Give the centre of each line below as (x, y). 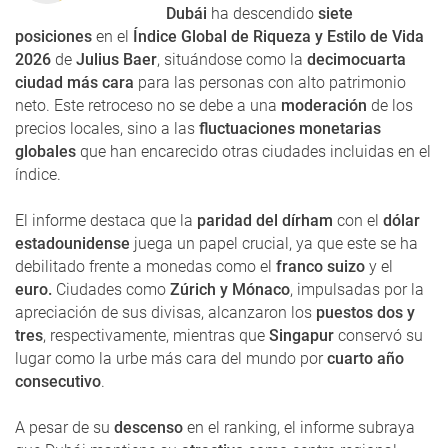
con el (358, 220)
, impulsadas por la (357, 289)
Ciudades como (111, 289)
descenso (148, 427)
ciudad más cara (76, 82)
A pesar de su (64, 427)
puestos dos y (365, 312)
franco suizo (318, 266)
